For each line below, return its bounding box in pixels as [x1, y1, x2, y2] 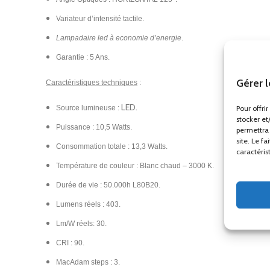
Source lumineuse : [56, 104, 121, 112]
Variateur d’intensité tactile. [56, 14, 144, 23]
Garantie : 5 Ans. [56, 53, 110, 61]
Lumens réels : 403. [56, 200, 121, 209]
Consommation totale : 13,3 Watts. [56, 142, 168, 151]
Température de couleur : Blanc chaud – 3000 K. [56, 162, 214, 170]
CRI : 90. [56, 239, 84, 247]
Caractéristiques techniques [46, 78, 137, 87]
